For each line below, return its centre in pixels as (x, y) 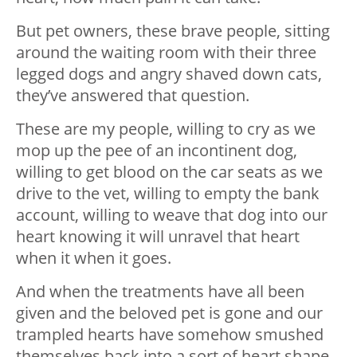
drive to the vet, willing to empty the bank (168, 194)
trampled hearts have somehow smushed (170, 335)
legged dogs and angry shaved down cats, (169, 74)
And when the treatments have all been (160, 292)
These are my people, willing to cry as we (166, 129)
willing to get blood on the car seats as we (169, 172)
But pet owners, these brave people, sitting (173, 31)
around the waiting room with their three (166, 53)
